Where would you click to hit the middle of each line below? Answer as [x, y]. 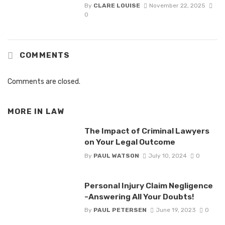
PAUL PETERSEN [120, 210]
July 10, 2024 [167, 155]
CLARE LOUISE [117, 6]
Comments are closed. [44, 81]
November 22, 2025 [177, 6]
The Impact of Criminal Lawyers [147, 131]
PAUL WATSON [116, 155]
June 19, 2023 [176, 210]
